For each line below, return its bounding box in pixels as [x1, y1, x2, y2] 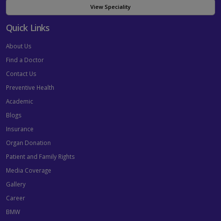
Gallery [6, 180, 26, 188]
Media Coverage [6, 166, 51, 175]
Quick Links [6, 22, 50, 34]
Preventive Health [6, 83, 54, 92]
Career [6, 194, 25, 202]
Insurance [6, 125, 34, 133]
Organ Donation [6, 139, 51, 147]
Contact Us [6, 70, 37, 78]
